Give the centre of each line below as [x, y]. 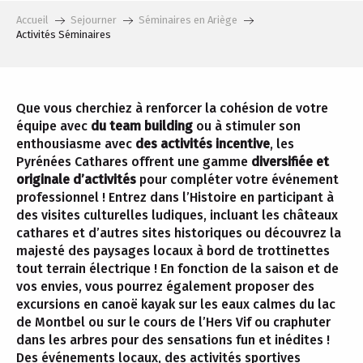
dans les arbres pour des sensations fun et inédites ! [173, 340]
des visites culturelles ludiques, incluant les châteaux [177, 215]
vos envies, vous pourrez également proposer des [165, 286]
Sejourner [94, 20]
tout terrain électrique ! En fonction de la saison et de [177, 269]
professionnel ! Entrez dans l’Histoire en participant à [175, 197]
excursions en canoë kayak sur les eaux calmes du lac [176, 304]
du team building [142, 126]
